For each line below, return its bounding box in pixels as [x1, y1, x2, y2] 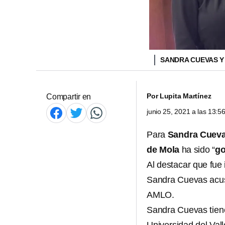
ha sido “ [179, 145, 215, 155]
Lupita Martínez [159, 92, 211, 100]
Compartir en [46, 92, 91, 101]
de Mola [147, 145, 180, 155]
